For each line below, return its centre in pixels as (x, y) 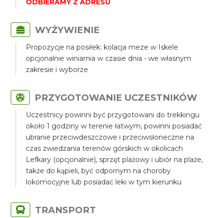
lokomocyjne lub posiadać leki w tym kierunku (104, 182)
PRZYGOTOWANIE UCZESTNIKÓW (116, 98)
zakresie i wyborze (57, 70)
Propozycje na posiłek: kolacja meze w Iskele (102, 47)
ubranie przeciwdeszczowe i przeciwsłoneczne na (110, 137)
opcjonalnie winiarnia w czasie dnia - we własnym (109, 58)
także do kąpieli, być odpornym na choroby (99, 171)
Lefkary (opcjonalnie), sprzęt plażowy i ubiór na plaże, (115, 160)
